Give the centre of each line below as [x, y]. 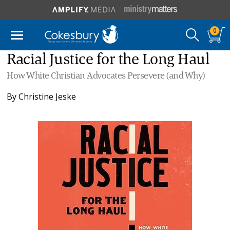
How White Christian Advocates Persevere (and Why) [106, 76]
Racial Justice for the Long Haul [108, 60]
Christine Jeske [47, 97]
